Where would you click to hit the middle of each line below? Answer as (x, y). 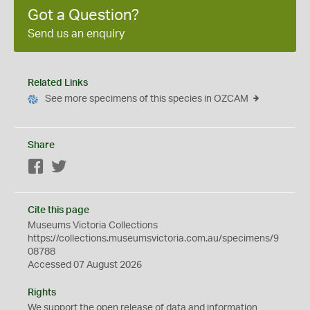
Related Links (58, 83)
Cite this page (58, 210)
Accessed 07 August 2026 (85, 265)
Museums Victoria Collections (93, 226)
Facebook (66, 167)
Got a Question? (83, 15)
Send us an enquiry (76, 34)
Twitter (82, 167)
